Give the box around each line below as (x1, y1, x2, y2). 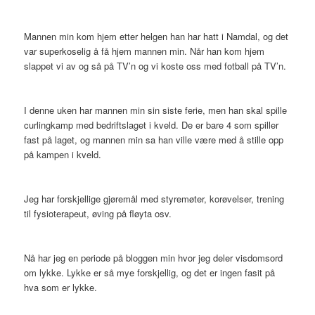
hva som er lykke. (24, 281, 98, 295)
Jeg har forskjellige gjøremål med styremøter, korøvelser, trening (24, 192, 285, 206)
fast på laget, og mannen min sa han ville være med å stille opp (24, 133, 284, 147)
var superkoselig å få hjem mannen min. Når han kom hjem (24, 44, 265, 58)
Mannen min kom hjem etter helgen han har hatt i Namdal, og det (24, 30, 289, 44)
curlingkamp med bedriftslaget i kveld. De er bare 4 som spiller (24, 118, 279, 132)
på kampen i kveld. (24, 148, 102, 162)
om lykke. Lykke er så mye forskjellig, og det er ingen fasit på (24, 266, 276, 280)
